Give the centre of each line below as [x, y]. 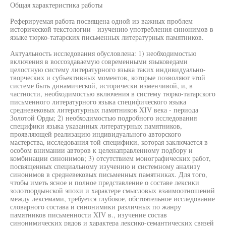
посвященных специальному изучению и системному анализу [105, 166]
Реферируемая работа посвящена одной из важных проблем [101, 21]
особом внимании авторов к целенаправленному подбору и [101, 150]
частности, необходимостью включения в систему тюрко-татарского [113, 94]
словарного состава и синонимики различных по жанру [96, 207]
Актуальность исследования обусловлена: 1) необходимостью [103, 53]
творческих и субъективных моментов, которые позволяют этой [108, 77]
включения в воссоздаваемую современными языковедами [99, 61]
